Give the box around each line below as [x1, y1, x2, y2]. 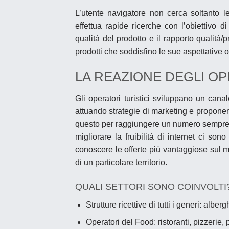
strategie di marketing [109, 106, 187, 116]
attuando [75, 106, 109, 116]
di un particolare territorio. [75, 157, 167, 167]
